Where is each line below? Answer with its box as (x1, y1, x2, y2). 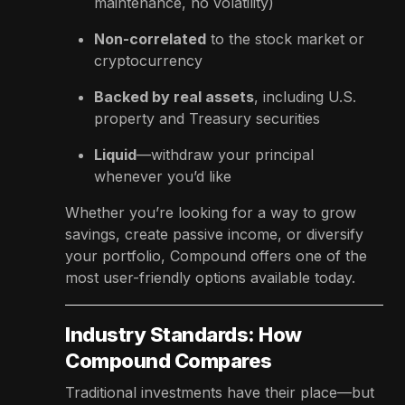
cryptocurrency (94, 52, 202, 71)
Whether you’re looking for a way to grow (65, 203, 356, 222)
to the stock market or (206, 30, 364, 49)
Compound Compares (65, 349, 272, 373)
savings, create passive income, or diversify (65, 225, 363, 244)
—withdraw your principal (137, 146, 314, 165)
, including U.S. (254, 88, 356, 107)
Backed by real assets (94, 88, 254, 107)
